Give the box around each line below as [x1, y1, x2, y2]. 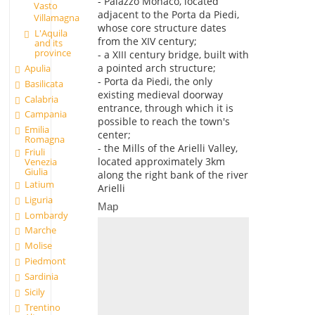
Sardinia [25, 269, 59, 283]
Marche [25, 224, 57, 237]
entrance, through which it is [97, 101, 233, 115]
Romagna [25, 133, 65, 146]
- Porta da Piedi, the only [97, 75, 212, 89]
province [34, 46, 71, 60]
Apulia [25, 61, 51, 75]
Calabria [25, 92, 59, 105]
